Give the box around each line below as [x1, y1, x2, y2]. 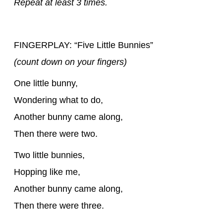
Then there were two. [14, 128, 98, 139]
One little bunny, [14, 78, 78, 88]
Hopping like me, [14, 166, 80, 177]
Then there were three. [14, 200, 104, 211]
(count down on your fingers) [14, 56, 127, 67]
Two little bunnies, [14, 150, 85, 160]
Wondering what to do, [14, 95, 103, 105]
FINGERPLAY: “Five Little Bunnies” [14, 40, 153, 50]
